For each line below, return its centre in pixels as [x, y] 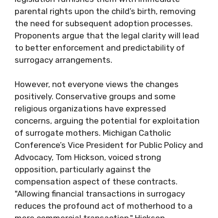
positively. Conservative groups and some [95, 96]
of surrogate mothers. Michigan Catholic [93, 133]
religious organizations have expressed [90, 109]
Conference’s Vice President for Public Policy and [109, 145]
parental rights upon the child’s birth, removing [105, 11]
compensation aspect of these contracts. [96, 182]
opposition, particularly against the [83, 169]
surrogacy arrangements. [64, 60]
